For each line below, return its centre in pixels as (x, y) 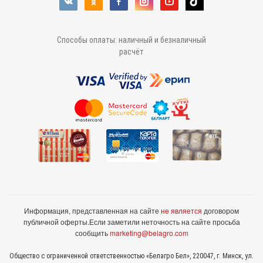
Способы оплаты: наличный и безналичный (131, 40)
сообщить (92, 233)
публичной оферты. (56, 222)
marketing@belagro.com (149, 233)
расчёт (131, 52)
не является (181, 210)
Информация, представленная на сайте (92, 210)
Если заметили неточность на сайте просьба (164, 222)
